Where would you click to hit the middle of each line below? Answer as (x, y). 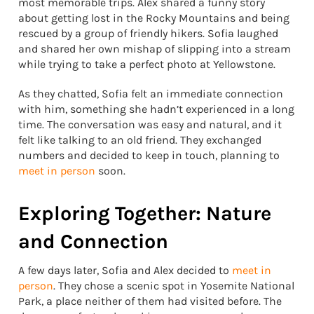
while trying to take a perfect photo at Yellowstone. (147, 64)
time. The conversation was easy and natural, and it (150, 124)
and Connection (93, 241)
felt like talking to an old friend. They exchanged (140, 139)
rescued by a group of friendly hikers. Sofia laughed (148, 33)
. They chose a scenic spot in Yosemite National (174, 285)
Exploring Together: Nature (145, 213)
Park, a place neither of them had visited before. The (150, 301)
